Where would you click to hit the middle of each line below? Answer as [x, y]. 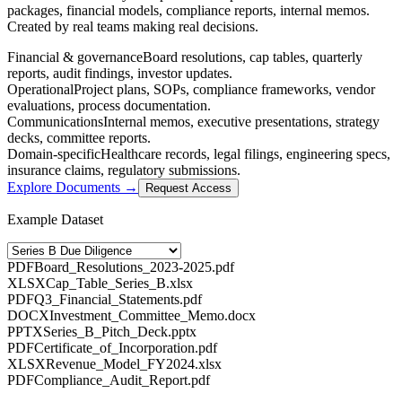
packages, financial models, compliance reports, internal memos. [188, 10]
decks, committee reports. [79, 137]
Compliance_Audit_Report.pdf [122, 380]
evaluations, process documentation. [109, 105]
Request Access [188, 188]
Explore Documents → [73, 187]
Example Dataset [55, 219]
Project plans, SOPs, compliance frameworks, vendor [224, 89]
